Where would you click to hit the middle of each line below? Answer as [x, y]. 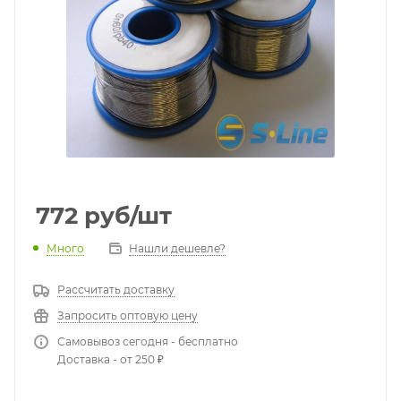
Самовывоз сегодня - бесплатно [148, 341]
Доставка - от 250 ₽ [111, 359]
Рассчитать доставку [116, 290]
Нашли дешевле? [177, 248]
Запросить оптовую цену [128, 316]
